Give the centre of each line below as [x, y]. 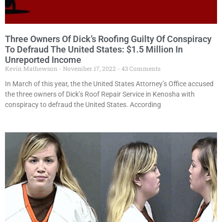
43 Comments [140, 69]
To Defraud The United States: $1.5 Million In [94, 50]
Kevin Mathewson [32, 69]
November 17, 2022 [89, 69]
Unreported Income [43, 60]
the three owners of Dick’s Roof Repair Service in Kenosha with [100, 94]
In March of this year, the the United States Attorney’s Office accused [109, 84]
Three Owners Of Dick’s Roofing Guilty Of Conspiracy [108, 39]
